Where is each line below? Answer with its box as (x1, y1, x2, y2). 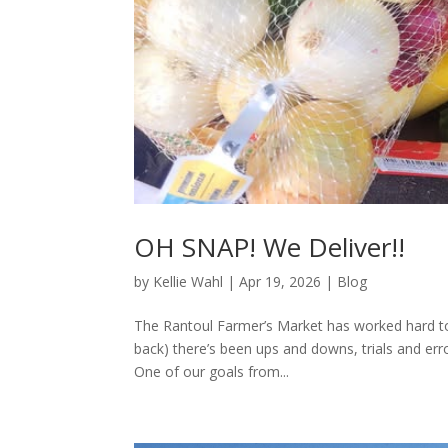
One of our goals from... (134, 361, 290, 381)
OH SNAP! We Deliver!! (134, 228, 406, 265)
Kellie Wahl (153, 271, 224, 291)
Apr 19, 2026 (239, 271, 322, 291)
